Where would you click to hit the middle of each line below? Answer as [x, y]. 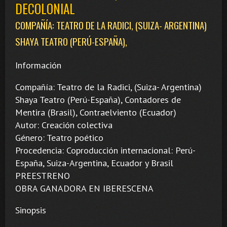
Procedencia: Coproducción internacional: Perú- [105, 150]
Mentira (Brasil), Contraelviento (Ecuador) [96, 112]
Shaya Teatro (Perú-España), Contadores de [98, 100]
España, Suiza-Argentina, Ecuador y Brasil [94, 163]
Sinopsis [31, 210]
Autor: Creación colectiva [64, 125]
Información [38, 65]
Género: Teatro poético [59, 138]
